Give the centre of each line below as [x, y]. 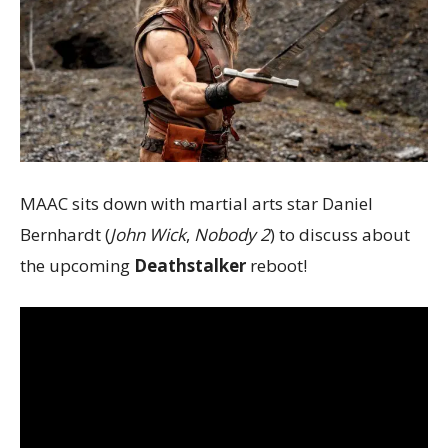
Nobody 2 [232, 235]
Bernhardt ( [65, 235]
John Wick [148, 235]
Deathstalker [190, 266]
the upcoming [77, 266]
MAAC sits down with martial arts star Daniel [196, 204]
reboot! [276, 266]
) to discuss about [340, 235]
